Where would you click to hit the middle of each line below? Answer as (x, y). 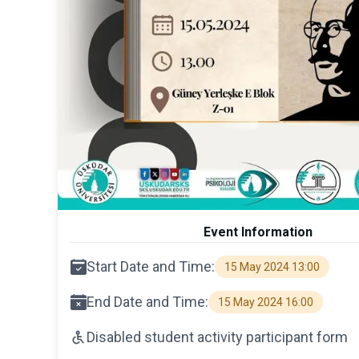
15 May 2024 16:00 (266, 302)
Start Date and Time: (151, 266)
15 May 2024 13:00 (272, 266)
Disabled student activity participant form (217, 337)
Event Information (258, 232)
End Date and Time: (147, 301)
